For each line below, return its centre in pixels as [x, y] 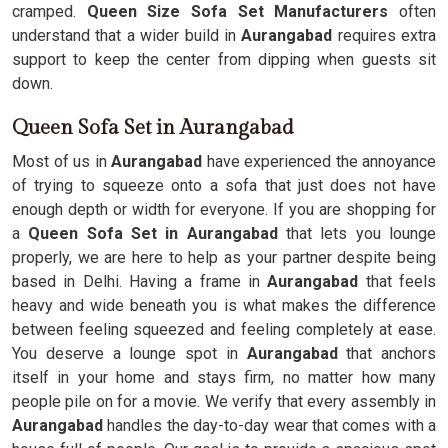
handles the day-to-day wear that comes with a [269, 425]
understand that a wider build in [124, 35]
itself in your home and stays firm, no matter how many [224, 377]
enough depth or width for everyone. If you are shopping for [224, 209]
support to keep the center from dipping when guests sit [224, 59]
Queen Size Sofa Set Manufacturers [237, 11]
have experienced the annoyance [319, 161]
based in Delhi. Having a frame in [140, 281]
